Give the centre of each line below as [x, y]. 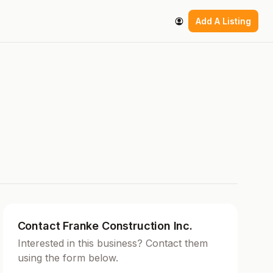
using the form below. [68, 258]
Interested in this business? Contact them [112, 243]
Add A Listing [223, 21]
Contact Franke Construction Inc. [105, 226]
